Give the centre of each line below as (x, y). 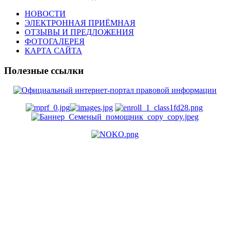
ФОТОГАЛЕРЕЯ (55, 41)
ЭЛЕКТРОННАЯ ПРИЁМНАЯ (80, 23)
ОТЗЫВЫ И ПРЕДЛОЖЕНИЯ (79, 32)
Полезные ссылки (44, 70)
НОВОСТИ (45, 13)
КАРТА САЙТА (53, 50)
